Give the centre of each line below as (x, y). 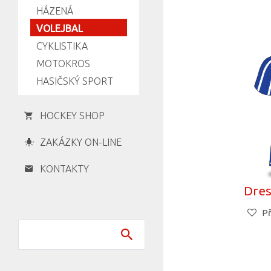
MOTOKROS (63, 64)
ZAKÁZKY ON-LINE (81, 142)
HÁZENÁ (55, 11)
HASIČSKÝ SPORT (75, 81)
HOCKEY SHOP (72, 116)
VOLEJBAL (60, 29)
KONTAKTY (64, 169)
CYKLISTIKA (62, 46)
